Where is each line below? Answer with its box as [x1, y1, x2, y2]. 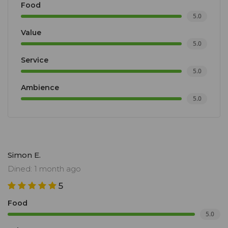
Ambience [21, 83, 59, 93]
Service [21, 55, 48, 65]
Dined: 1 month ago [8, 164, 81, 174]
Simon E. [8, 150, 41, 160]
